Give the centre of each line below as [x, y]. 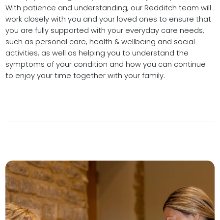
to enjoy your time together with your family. [85, 76]
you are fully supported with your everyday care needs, [105, 31]
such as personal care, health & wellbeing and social [100, 42]
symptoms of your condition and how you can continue [105, 65]
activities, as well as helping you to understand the [97, 53]
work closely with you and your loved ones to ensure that [108, 19]
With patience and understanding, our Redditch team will [108, 8]
